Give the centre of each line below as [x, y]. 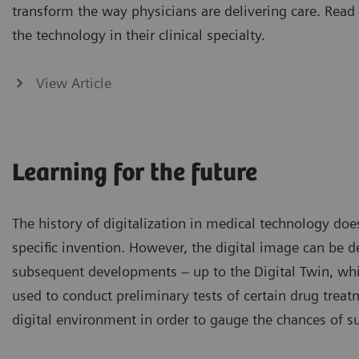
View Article [74, 83]
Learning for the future [135, 173]
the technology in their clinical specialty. [139, 34]
